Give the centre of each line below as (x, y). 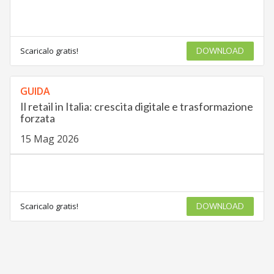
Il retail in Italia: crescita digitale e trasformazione (136, 107)
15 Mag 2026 (49, 139)
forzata (37, 118)
